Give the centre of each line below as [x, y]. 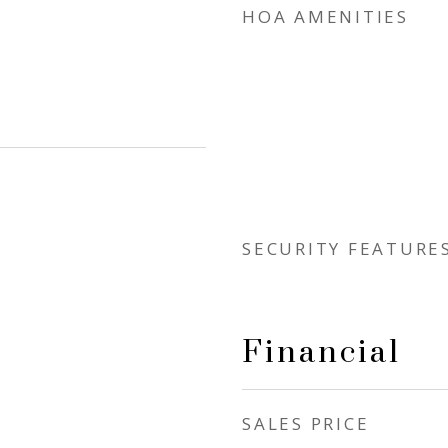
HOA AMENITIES [325, 16]
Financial [321, 352]
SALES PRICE [306, 423]
